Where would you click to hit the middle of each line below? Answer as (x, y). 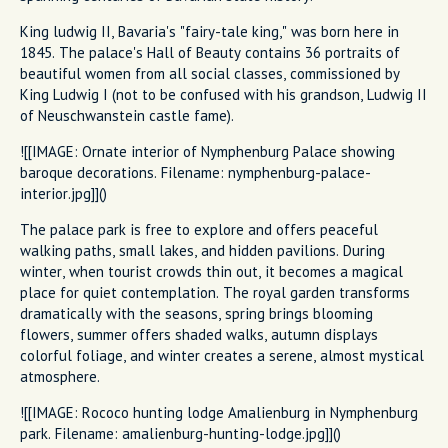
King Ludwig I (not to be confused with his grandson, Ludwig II (223, 94)
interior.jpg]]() (63, 193)
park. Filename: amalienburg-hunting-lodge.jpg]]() (180, 433)
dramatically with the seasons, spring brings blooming (196, 313)
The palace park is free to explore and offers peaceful (199, 229)
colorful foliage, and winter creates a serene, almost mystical (222, 355)
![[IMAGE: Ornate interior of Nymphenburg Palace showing (207, 151)
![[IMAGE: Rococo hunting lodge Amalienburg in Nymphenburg (219, 412)
